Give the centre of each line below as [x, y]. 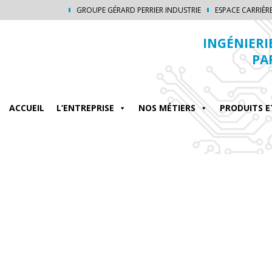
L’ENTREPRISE [85, 108]
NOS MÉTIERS [167, 108]
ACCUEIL [27, 108]
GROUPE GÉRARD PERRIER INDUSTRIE [139, 10]
